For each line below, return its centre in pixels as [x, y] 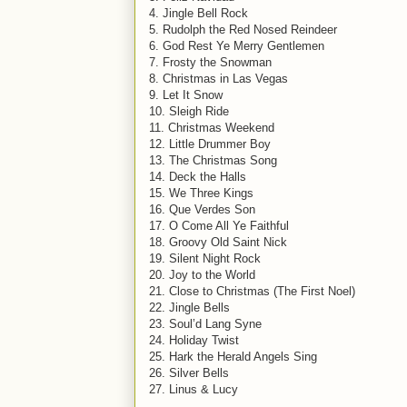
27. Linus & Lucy [194, 389]
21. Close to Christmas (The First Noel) [252, 291]
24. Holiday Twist [194, 340]
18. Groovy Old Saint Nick [218, 242]
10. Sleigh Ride [189, 111]
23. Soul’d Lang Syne [205, 324]
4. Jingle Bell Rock [199, 13]
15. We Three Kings [201, 193]
